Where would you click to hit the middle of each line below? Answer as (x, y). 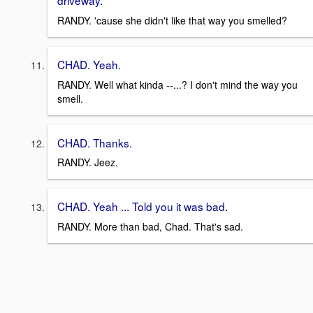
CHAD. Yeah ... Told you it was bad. (143, 206)
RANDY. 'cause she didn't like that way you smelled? (172, 20)
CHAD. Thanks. (95, 142)
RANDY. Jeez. (88, 162)
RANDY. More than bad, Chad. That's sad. (150, 226)
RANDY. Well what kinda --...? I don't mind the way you (177, 84)
